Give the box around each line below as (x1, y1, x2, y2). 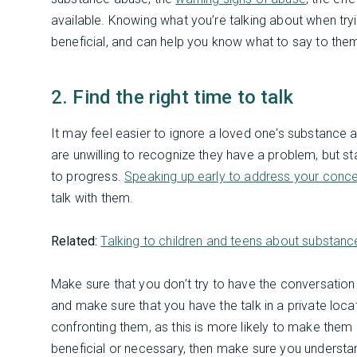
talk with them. (51, 190, 134, 206)
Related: (51, 233, 98, 249)
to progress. (51, 168, 125, 184)
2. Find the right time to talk (51, 85, 293, 108)
